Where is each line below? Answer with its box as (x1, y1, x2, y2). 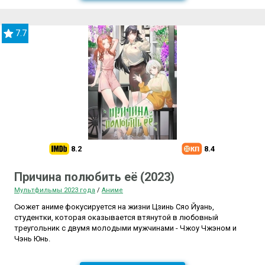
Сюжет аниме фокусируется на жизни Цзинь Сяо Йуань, (14, 202, 214, 212)
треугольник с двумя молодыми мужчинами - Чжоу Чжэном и (14, 224, 237, 233)
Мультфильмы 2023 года (14, 186, 95, 195)
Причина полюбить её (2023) (14, 170, 174, 185)
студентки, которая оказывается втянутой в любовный (14, 213, 218, 222)
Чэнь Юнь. (14, 234, 50, 244)
